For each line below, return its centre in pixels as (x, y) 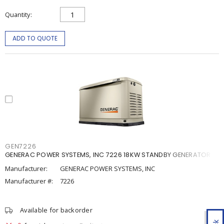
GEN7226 (21, 146)
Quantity (17, 14)
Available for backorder (56, 210)
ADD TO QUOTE (35, 38)
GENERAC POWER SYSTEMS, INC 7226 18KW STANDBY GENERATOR (108, 155)
